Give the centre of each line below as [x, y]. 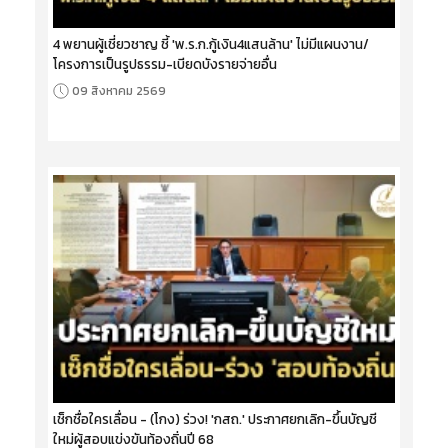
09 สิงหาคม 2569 [119, 90]
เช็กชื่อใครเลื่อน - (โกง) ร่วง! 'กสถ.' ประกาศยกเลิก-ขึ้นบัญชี [215, 418]
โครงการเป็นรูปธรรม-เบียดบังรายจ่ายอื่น [165, 63]
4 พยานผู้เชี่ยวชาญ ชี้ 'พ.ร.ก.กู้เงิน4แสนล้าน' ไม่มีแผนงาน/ [211, 43]
